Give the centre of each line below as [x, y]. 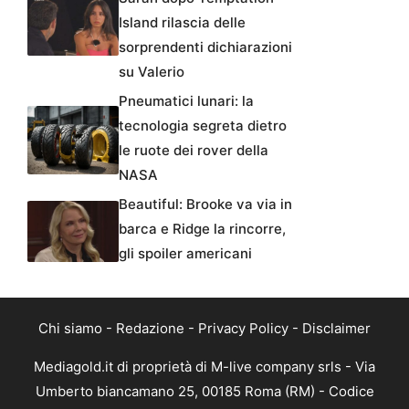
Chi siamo [70, 329]
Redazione [150, 329]
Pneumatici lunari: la [186, 101]
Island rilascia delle [182, 23]
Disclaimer [336, 329]
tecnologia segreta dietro [203, 126]
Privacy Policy [243, 329]
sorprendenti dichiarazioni [205, 47]
